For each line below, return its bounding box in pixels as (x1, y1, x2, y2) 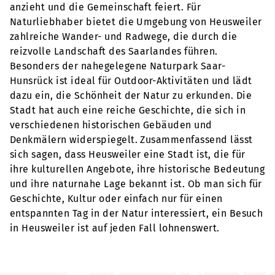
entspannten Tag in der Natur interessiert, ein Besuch (10, 207, 263, 220)
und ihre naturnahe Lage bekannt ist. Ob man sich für (10, 178, 262, 190)
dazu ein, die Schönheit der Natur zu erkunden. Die (10, 90, 252, 102)
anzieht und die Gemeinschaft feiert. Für (10, 1, 201, 14)
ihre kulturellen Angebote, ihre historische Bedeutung (10, 163, 265, 176)
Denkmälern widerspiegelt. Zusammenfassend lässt (10, 134, 253, 146)
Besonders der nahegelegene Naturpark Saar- (10, 60, 226, 72)
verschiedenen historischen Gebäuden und (10, 119, 212, 131)
